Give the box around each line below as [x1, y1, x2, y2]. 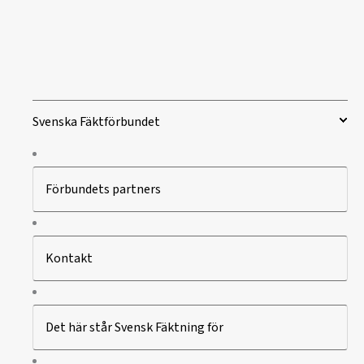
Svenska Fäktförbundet [32, 112, 160, 131]
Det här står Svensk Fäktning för [45, 318, 223, 336]
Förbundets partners [45, 180, 161, 198]
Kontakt [45, 249, 93, 267]
